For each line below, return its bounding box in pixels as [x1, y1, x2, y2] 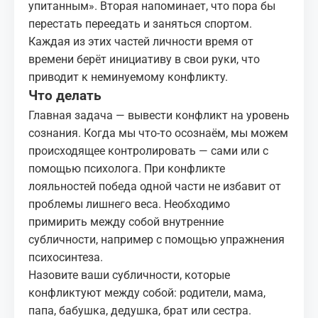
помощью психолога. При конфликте [28, 162, 225, 175]
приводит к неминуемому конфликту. [28, 70, 228, 84]
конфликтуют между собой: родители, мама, [28, 286, 265, 300]
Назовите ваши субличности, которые [28, 268, 230, 282]
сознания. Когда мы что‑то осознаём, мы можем [28, 126, 288, 140]
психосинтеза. [28, 251, 103, 264]
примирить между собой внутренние [28, 215, 224, 229]
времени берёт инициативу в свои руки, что [28, 53, 260, 66]
